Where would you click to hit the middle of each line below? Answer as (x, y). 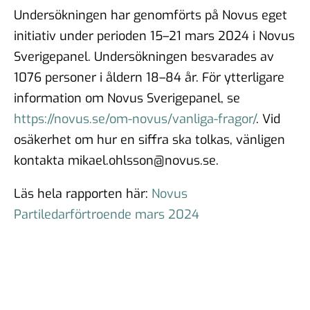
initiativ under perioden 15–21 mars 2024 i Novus (154, 36)
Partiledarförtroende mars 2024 (107, 215)
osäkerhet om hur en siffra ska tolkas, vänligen (149, 140)
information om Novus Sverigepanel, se (127, 99)
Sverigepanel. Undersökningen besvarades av (144, 57)
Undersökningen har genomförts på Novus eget (151, 16)
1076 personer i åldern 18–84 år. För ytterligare (149, 78)
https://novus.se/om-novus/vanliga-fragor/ (135, 119)
